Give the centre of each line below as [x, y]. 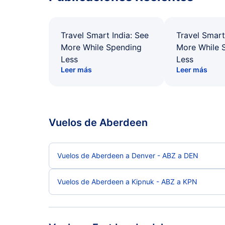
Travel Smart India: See [105, 35]
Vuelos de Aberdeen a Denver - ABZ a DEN [128, 155]
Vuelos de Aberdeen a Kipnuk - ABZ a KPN [127, 182]
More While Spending [101, 47]
